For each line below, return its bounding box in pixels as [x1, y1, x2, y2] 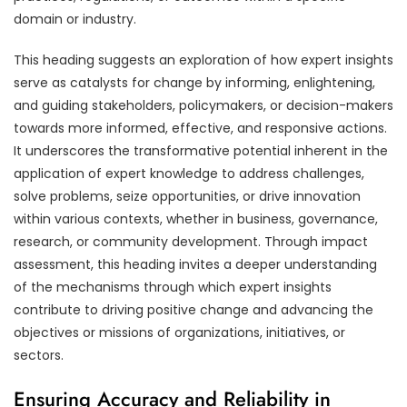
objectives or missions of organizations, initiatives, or [14, 323, 345, 342]
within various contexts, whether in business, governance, [14, 209, 378, 228]
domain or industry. [14, 9, 136, 28]
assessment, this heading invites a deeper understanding [14, 254, 377, 273]
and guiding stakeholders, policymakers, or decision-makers [14, 95, 393, 114]
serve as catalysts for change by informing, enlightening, [14, 73, 375, 92]
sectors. [14, 345, 64, 364]
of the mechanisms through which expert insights [14, 277, 332, 296]
